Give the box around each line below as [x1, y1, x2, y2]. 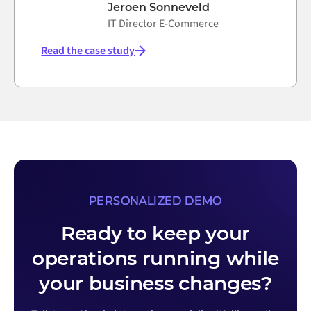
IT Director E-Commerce [108, 16, 219, 32]
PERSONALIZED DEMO [89, 194, 222, 208]
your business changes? [39, 271, 272, 296]
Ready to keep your [61, 221, 250, 246]
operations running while [31, 246, 280, 271]
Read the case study [41, 43, 135, 59]
